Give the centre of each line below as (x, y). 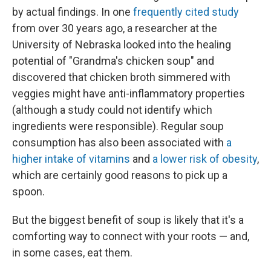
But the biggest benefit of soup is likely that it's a (128, 220)
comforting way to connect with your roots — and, (131, 236)
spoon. (28, 191)
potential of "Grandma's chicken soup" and (113, 61)
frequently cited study (186, 12)
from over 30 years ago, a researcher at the (115, 28)
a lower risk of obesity (205, 159)
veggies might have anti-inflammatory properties (129, 93)
